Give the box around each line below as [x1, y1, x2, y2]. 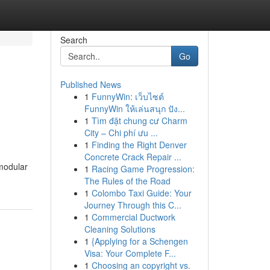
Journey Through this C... [84, 199, 181, 211]
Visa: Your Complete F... [84, 247, 176, 259]
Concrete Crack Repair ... [84, 151, 181, 163]
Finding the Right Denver [91, 139, 187, 151]
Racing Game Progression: [91, 163, 195, 175]
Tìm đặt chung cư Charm [91, 115, 187, 127]
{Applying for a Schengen [91, 235, 188, 247]
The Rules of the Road [84, 175, 171, 187]
